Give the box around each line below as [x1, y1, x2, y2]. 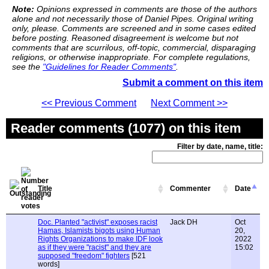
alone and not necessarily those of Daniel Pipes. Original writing [12, 14, 253, 23]
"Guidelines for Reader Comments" [43, 62, 176, 71]
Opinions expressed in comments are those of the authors [34, 4, 257, 14]
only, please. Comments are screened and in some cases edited [12, 23, 256, 33]
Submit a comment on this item [122, 77, 263, 88]
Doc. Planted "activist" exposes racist [38, 218, 157, 226]
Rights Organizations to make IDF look [38, 235, 163, 243]
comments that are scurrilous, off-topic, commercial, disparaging [12, 43, 256, 52]
